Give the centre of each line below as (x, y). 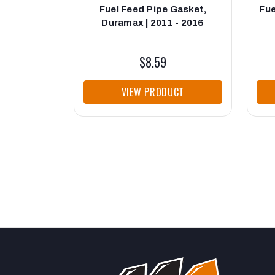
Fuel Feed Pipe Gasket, (153, 10)
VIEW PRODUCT (153, 92)
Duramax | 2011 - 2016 (153, 23)
